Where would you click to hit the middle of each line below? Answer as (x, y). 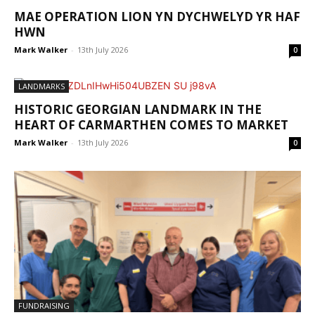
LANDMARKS (41, 86)
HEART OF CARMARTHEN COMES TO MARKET (151, 125)
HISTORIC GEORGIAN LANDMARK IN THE (138, 109)
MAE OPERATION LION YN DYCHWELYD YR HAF (157, 17)
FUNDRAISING (44, 306)
